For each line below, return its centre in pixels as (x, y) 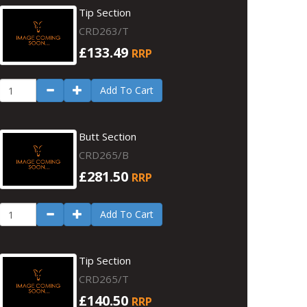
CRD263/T (104, 31)
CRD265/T (104, 279)
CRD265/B (104, 155)
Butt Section (108, 136)
